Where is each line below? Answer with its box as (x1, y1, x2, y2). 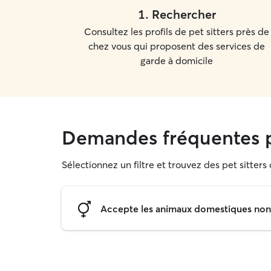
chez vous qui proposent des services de (88, 40, 265, 52)
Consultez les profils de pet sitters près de (84, 25, 269, 38)
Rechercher (151, 7, 216, 22)
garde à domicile (140, 54, 213, 67)
